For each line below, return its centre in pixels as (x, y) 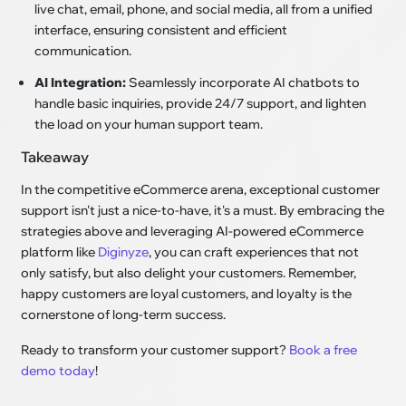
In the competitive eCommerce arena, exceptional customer (201, 189)
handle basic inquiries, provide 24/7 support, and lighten (201, 103)
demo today (58, 370)
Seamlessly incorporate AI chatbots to (243, 82)
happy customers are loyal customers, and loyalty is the (187, 293)
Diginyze (124, 251)
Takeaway (55, 156)
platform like (60, 251)
